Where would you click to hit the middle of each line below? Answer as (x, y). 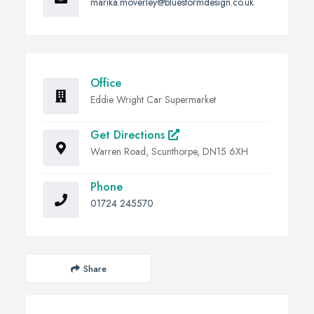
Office (106, 83)
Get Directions (129, 135)
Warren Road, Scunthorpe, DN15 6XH (169, 152)
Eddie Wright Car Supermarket (153, 100)
